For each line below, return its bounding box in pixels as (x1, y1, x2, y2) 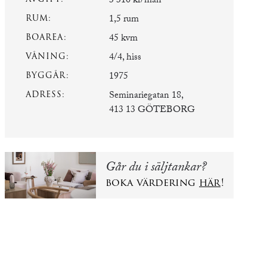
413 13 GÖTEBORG (109, 102, 195, 119)
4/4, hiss (109, 49, 141, 66)
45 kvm (109, 30, 138, 47)
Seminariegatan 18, (109, 88, 184, 104)
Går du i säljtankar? (105, 157, 206, 180)
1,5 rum (109, 11, 139, 28)
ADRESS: (26, 88, 65, 101)
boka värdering (105, 175, 199, 191)
